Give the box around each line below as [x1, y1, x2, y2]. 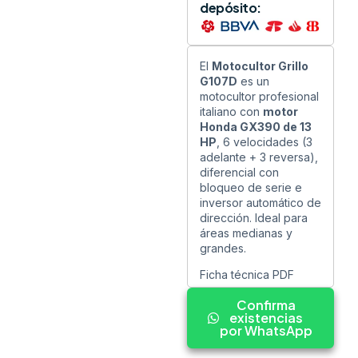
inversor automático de [200, 195, 321, 209]
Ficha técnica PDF [200, 268, 294, 282]
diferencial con [200, 165, 279, 179]
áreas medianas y [200, 225, 292, 240]
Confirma [237, 296, 296, 314]
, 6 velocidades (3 [217, 134, 312, 149]
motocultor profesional [200, 89, 319, 103]
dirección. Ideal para [200, 210, 308, 225]
